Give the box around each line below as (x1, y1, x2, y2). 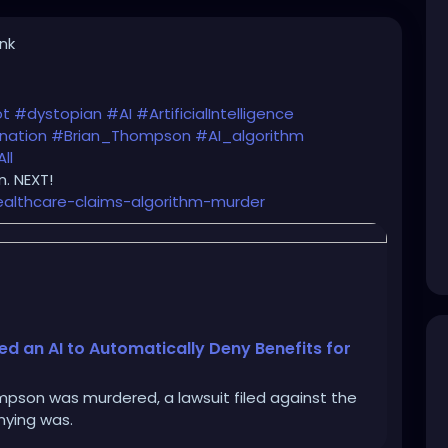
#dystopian (14, 103, 102, 125)
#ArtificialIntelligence (136, 103, 294, 125)
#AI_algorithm (195, 125, 304, 147)
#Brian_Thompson (51, 125, 191, 147)
